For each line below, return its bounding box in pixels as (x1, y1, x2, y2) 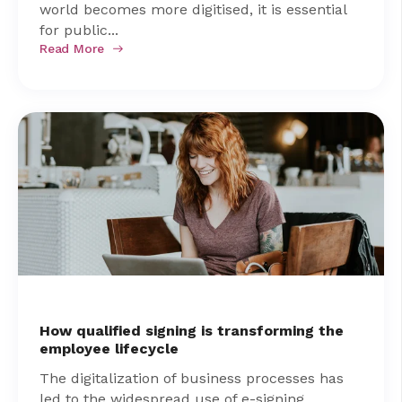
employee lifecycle (39, 340, 179, 358)
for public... (39, 22, 118, 39)
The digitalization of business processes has (39, 370, 344, 388)
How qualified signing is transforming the (39, 322, 344, 340)
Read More (39, 41, 105, 57)
